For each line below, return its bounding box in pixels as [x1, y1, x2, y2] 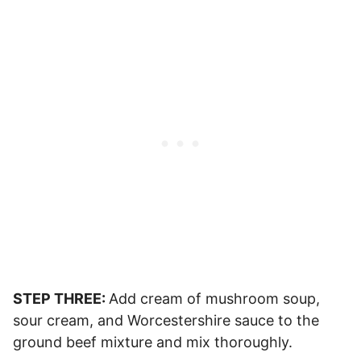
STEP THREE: [13, 290, 109, 308]
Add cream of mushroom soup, [109, 290, 320, 308]
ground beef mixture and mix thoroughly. [13, 334, 293, 351]
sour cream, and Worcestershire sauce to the [13, 312, 319, 330]
